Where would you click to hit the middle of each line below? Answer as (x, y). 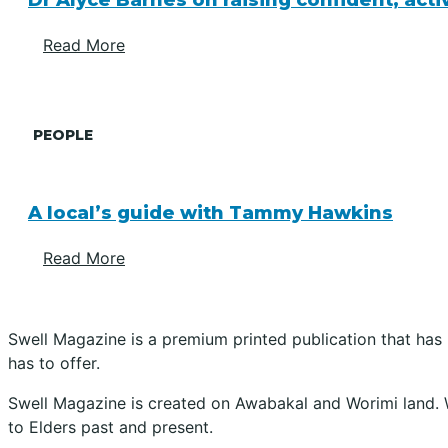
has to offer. (54, 362)
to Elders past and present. (110, 426)
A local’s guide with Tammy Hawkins (210, 212)
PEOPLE (63, 135)
